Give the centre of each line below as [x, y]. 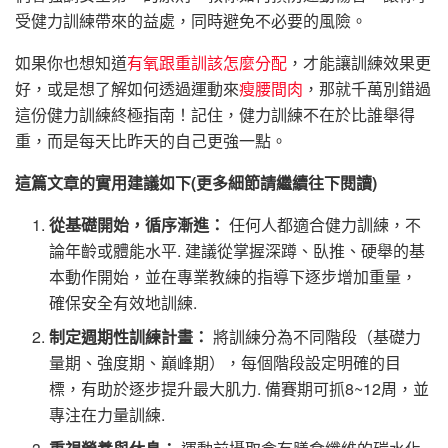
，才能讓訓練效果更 [359, 62]
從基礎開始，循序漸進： [137, 224]
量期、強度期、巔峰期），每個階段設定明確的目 [225, 362]
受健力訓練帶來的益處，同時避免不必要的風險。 [191, 20]
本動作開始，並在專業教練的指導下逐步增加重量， [233, 276]
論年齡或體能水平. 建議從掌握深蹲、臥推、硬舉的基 [237, 250]
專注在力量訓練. [107, 414]
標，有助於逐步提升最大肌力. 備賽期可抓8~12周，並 [239, 388]
